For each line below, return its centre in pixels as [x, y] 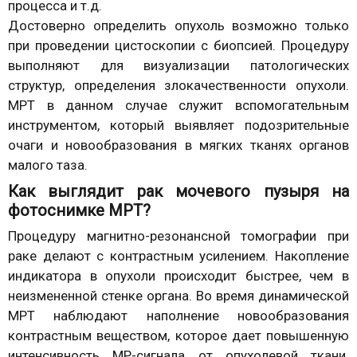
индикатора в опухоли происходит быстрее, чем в [178, 275]
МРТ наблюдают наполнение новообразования [178, 315]
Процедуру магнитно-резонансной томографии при [178, 235]
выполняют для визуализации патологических [178, 65]
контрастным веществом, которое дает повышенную [178, 335]
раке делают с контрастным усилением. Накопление [178, 255]
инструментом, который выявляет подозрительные [178, 125]
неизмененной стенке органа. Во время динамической [178, 295]
